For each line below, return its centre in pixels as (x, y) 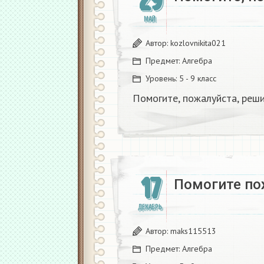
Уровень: (162, 78)
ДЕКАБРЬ (150, 207)
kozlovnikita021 (198, 43)
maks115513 (193, 231)
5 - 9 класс (198, 78)
